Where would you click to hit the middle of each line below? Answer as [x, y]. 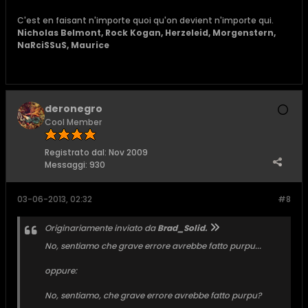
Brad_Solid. [182, 228]
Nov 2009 [128, 152]
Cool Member [73, 122]
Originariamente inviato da [101, 228]
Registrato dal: [76, 152]
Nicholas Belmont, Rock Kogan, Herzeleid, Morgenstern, [146, 33]
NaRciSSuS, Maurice [63, 45]
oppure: [61, 271]
